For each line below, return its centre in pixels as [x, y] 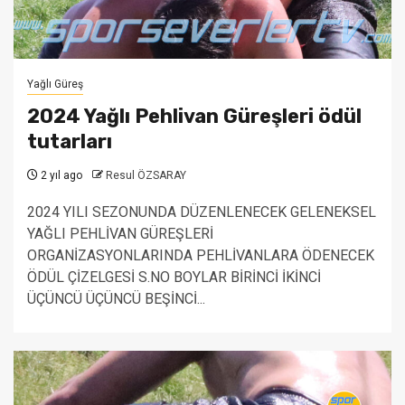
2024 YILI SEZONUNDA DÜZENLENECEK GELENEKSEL [202, 212]
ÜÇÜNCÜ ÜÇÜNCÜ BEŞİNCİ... [116, 299]
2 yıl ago [60, 175]
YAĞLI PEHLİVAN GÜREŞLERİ [120, 234]
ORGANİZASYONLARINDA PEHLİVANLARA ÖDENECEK [201, 255]
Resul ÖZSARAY [146, 175]
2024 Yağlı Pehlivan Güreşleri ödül [194, 116]
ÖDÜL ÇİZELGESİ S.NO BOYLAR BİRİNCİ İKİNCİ [174, 277]
